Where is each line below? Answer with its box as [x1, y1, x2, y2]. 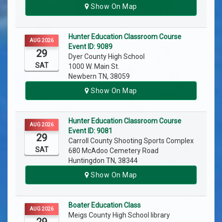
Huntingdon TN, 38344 [68, 157, 138, 165]
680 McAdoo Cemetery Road [68, 147, 159, 155]
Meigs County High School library [68, 211, 171, 220]
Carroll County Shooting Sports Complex [68, 137, 195, 145]
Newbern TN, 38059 [68, 72, 130, 81]
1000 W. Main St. [68, 62, 119, 71]
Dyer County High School [68, 53, 146, 61]
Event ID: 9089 [68, 43, 112, 51]
